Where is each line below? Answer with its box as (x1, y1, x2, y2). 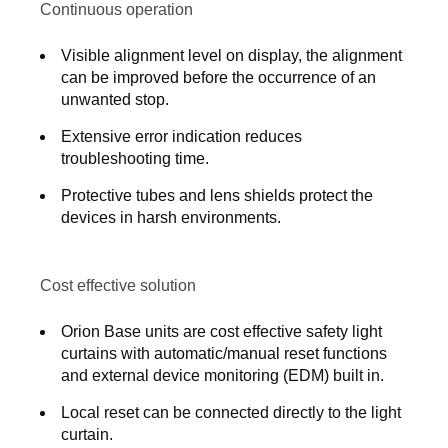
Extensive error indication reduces (61, 128, 302, 145)
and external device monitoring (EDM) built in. (61, 367, 384, 384)
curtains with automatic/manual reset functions (61, 345, 387, 362)
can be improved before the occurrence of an (61, 69, 376, 86)
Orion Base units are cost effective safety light (61, 323, 382, 340)
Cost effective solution (40, 277, 196, 294)
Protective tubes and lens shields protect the (61, 187, 373, 204)
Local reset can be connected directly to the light (61, 404, 401, 421)
